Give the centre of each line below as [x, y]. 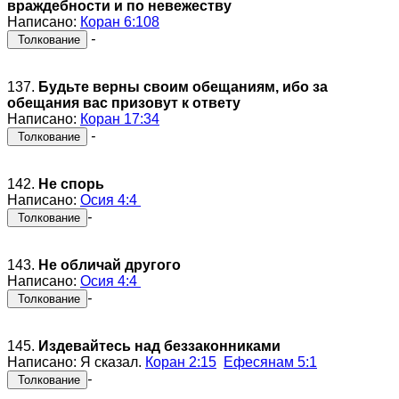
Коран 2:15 [181, 362]
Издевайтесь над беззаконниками [159, 346]
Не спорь [71, 183]
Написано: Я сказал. [76, 362]
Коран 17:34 [120, 118]
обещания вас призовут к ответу [124, 102]
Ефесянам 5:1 [270, 362]
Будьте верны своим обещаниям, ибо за [183, 86]
